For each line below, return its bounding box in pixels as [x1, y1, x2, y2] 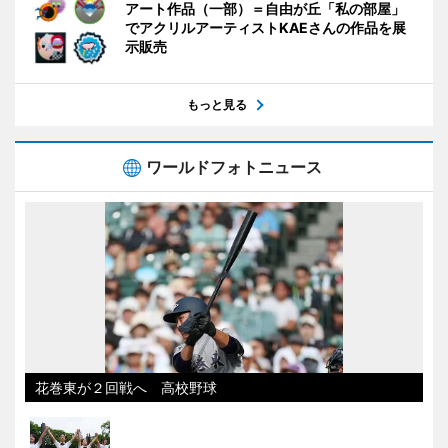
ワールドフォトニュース [146, 156, 322, 177]
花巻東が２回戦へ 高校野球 [35, 378, 217, 396]
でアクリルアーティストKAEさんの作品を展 [125, 18, 406, 36]
